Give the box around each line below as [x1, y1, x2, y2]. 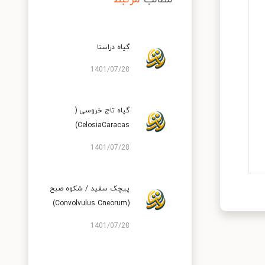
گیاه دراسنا [97, 43, 130, 52]
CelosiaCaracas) [77, 121, 130, 130]
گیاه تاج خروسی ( [75, 106, 130, 115]
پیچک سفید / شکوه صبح [50, 184, 130, 193]
